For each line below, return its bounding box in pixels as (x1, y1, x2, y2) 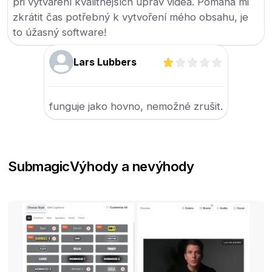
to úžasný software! (13, 26, 107, 39)
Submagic (8, 158, 70, 175)
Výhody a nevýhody (69, 158, 194, 175)
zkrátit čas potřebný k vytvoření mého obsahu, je (13, 11, 249, 24)
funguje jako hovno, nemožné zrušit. (49, 100, 223, 113)
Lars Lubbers (73, 56, 137, 69)
